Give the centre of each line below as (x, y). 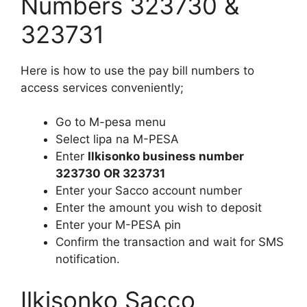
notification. (88, 259)
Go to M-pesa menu (111, 122)
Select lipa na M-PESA (117, 139)
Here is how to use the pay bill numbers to (137, 70)
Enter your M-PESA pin (118, 225)
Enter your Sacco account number (149, 191)
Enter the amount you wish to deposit (159, 208)
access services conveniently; (102, 87)
